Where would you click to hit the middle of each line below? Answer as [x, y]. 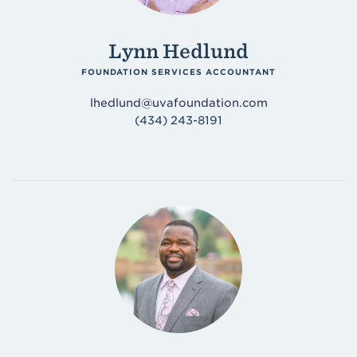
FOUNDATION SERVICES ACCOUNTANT [178, 72]
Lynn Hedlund [178, 51]
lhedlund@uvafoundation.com [178, 103]
